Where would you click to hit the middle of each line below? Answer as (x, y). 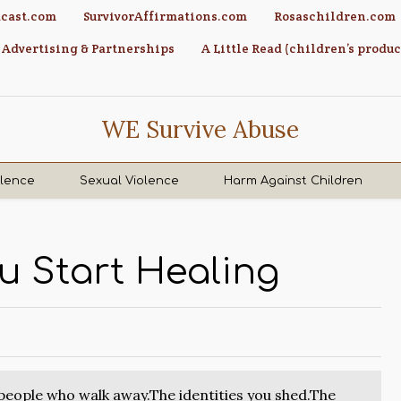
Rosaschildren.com (335, 16)
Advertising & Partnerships (89, 48)
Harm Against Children (294, 181)
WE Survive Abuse (200, 129)
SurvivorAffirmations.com (166, 16)
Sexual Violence (130, 181)
